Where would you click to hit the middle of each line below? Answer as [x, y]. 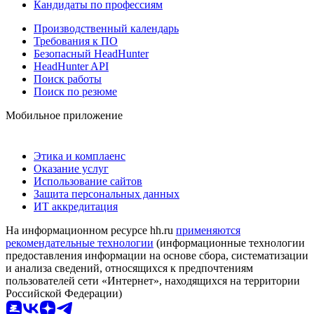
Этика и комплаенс [80, 156]
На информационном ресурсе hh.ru [91, 230]
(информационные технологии [229, 243]
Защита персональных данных [107, 193]
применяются [208, 230]
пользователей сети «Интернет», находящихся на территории [153, 280]
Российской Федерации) [64, 293]
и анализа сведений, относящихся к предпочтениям [129, 268]
